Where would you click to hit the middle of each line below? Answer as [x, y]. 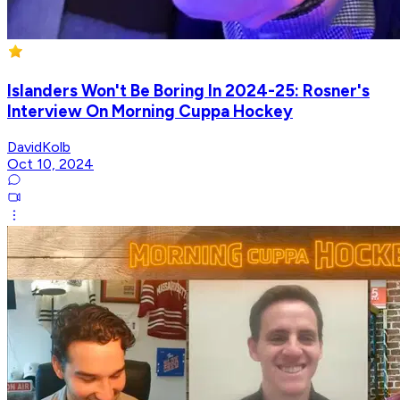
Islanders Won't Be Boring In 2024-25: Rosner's [188, 90]
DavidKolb [39, 146]
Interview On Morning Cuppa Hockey [150, 111]
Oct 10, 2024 [50, 163]
